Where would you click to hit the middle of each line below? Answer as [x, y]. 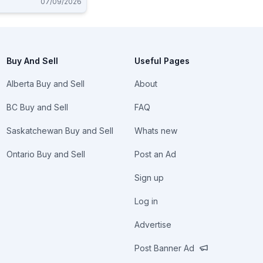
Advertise [153, 225]
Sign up [149, 178]
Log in [146, 201]
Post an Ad [156, 154]
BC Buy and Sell [37, 107]
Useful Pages [162, 61]
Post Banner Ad [165, 248]
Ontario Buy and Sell [45, 154]
